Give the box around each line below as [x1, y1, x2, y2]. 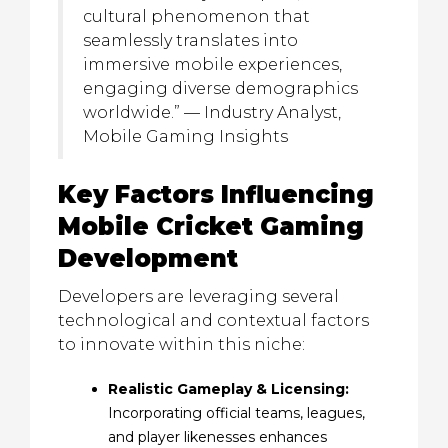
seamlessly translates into [83, 31, 298, 50]
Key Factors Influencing [58, 180, 374, 209]
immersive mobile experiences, [83, 55, 342, 74]
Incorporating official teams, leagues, [108, 404, 365, 422]
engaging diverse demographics [83, 79, 358, 98]
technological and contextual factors [58, 311, 369, 330]
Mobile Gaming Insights [83, 127, 288, 146]
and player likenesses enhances [108, 428, 327, 446]
